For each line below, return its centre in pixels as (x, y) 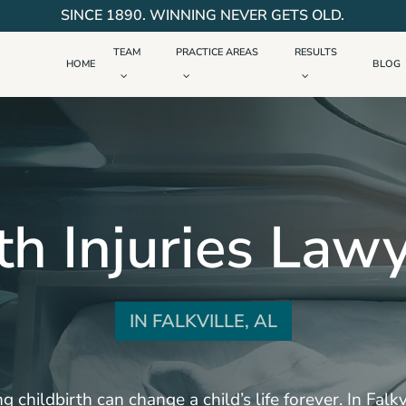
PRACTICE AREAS (217, 52)
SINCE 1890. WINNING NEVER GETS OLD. (203, 15)
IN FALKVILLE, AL (203, 322)
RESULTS (315, 52)
